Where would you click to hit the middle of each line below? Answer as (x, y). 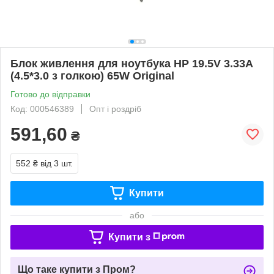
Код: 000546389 (42, 109)
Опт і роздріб (115, 109)
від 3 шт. (57, 163)
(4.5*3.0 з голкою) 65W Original (92, 76)
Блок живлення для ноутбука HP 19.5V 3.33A (131, 63)
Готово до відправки (50, 94)
